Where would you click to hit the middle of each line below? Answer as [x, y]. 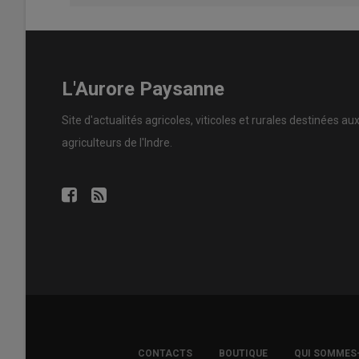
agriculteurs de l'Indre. [117, 142]
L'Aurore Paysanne [143, 89]
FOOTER [101, 347]
